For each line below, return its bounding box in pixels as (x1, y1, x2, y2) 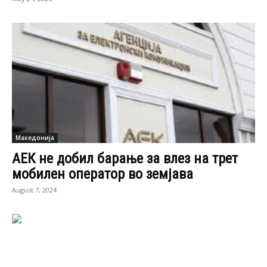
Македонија (15, 133, 54, 142)
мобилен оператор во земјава (12, 165, 193, 182)
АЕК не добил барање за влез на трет (12, 150, 238, 167)
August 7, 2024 (12, 185, 57, 194)
